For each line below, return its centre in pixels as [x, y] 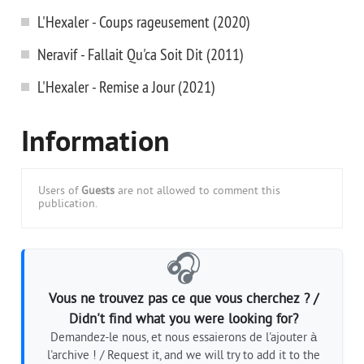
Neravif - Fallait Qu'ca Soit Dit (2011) [141, 54]
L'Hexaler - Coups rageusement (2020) [144, 22]
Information [95, 144]
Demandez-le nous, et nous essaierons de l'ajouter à [183, 338]
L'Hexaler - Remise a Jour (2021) [126, 87]
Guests [98, 191]
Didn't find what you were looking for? [183, 320]
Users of [60, 191]
